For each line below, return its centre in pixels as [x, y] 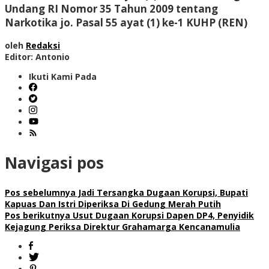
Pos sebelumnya [40, 192]
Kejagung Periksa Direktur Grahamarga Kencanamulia [122, 226]
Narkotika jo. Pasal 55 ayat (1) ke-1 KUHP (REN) [126, 22]
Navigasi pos [54, 163]
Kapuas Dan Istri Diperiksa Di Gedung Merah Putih [113, 204]
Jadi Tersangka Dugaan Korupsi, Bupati [162, 192]
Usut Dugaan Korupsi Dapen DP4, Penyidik [162, 215]
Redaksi [43, 45]
